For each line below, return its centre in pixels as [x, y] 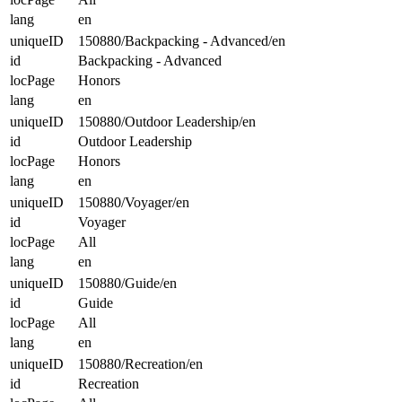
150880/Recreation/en [140, 363]
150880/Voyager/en [134, 202]
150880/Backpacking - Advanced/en [182, 40]
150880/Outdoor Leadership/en [167, 121]
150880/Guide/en [127, 283]
